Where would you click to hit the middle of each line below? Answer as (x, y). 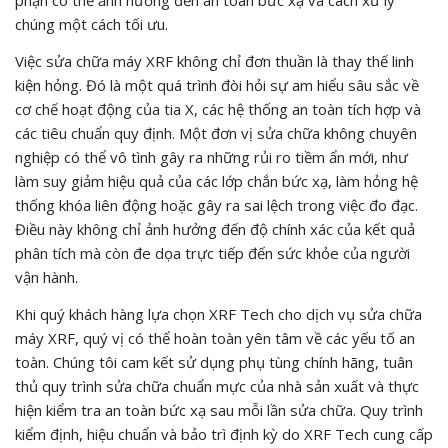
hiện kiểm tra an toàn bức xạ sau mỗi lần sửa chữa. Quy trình (219, 409)
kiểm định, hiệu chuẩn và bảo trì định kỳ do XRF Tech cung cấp (224, 433)
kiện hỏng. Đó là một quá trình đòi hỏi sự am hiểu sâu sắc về (217, 84)
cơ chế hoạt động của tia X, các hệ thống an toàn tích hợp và (218, 108)
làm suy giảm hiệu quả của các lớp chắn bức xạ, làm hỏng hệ (216, 180)
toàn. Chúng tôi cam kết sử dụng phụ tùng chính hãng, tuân (214, 361)
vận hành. (46, 276)
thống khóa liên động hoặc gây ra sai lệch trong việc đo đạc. (216, 204)
